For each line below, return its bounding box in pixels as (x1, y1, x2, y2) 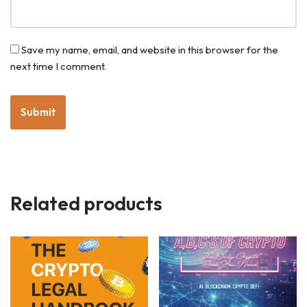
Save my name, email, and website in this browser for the (21, 42, 278, 56)
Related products (10, 191, 162, 215)
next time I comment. (10, 59, 106, 73)
